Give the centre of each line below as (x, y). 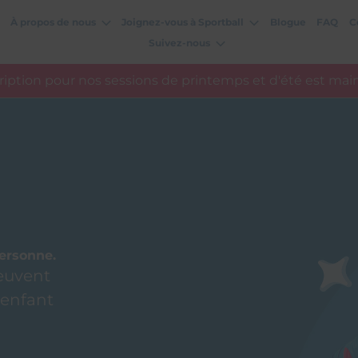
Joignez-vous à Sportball (183, 22)
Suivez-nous (180, 42)
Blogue (288, 22)
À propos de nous (54, 22)
